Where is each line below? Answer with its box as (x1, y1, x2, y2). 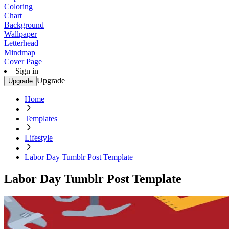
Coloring (4, 2, 33, 11)
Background (4, 20, 44, 29)
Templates (25, 114, 57, 123)
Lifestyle (25, 133, 53, 142)
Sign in (15, 66, 38, 75)
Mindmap (4, 48, 35, 57)
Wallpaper (4, 30, 37, 38)
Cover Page (4, 57, 42, 66)
